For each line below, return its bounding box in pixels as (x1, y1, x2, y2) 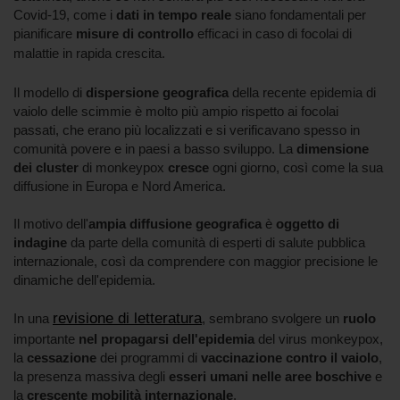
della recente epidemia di (229, 84, 376, 100)
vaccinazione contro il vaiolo (197, 349, 379, 365)
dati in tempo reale (116, 6, 231, 22)
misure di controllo (72, 25, 194, 41)
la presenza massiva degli (13, 368, 169, 384)
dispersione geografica (82, 84, 229, 100)
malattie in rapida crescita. (13, 45, 165, 61)
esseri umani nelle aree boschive (169, 368, 371, 384)
